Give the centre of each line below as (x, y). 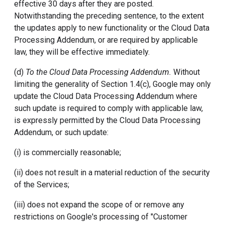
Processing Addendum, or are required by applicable (106, 40)
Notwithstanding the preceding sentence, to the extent (109, 16)
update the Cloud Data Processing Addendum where (106, 96)
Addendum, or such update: (61, 132)
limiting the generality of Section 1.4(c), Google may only (113, 84)
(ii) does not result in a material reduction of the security (112, 173)
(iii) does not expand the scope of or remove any (99, 205)
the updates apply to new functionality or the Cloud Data (112, 28)
